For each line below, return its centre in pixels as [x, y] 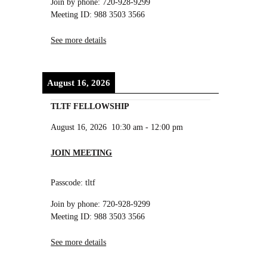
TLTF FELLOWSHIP [90, 106]
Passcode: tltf [73, 183]
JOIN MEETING [82, 153]
